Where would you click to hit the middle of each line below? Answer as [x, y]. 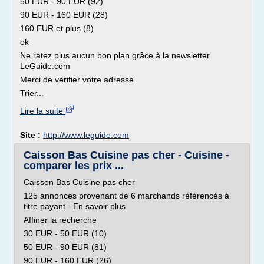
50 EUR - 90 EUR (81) [65, 247]
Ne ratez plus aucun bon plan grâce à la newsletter [115, 55]
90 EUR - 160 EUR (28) [64, 15]
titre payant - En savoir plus [75, 206]
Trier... [32, 93]
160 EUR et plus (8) [57, 28]
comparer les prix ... [74, 166]
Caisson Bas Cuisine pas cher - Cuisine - [126, 155]
